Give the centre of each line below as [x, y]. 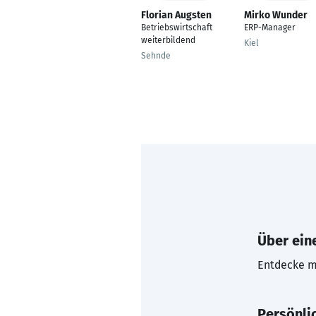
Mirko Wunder [276, 15]
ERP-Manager [270, 28]
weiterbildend [168, 40]
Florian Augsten [176, 15]
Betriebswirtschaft [177, 28]
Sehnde [156, 56]
